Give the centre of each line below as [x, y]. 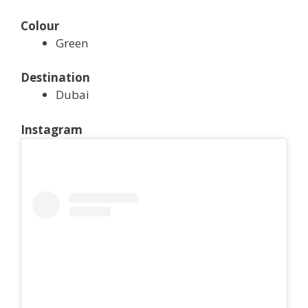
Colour [40, 25]
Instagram [52, 129]
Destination [57, 78]
